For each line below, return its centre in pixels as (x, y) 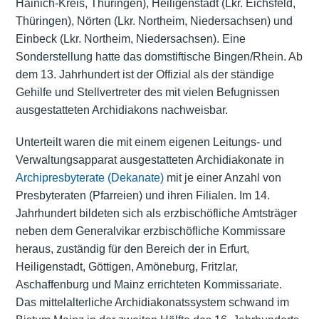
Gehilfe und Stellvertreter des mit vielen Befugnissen (147, 92)
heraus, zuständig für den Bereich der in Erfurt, (132, 249)
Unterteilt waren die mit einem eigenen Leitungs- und (148, 142)
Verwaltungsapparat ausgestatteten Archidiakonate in (150, 159)
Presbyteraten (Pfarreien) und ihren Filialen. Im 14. (142, 195)
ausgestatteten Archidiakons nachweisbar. (121, 110)
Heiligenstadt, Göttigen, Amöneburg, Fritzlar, (126, 266)
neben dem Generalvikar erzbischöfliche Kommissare (150, 231)
